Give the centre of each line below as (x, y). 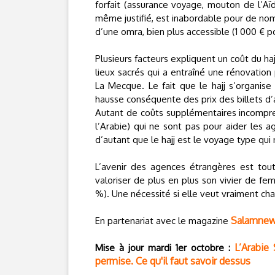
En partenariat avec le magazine (163, 221)
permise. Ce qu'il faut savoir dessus (173, 261)
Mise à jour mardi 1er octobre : (163, 248)
